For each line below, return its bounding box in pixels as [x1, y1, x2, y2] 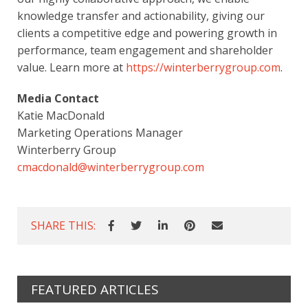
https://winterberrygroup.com [126, 59, 280, 75]
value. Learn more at [17, 59, 126, 75]
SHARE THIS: [31, 217, 96, 233]
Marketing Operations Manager [17, 124, 183, 140]
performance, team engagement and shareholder [17, 42, 273, 58]
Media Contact [17, 90, 99, 106]
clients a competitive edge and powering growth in [17, 25, 277, 41]
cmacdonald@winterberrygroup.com [17, 159, 204, 175]
